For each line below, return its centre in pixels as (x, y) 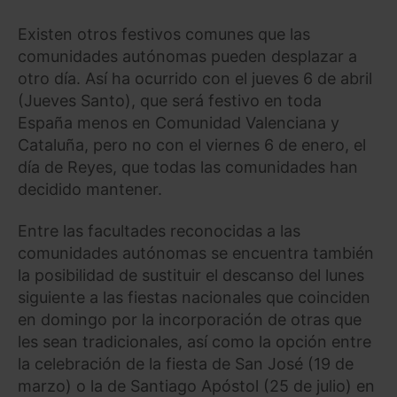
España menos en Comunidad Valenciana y (179, 122)
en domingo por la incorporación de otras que (190, 320)
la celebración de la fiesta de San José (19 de (186, 364)
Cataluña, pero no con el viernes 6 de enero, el (192, 144)
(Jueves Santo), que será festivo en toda (170, 100)
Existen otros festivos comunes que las (164, 34)
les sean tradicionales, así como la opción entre (195, 342)
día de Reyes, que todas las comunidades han (188, 167)
